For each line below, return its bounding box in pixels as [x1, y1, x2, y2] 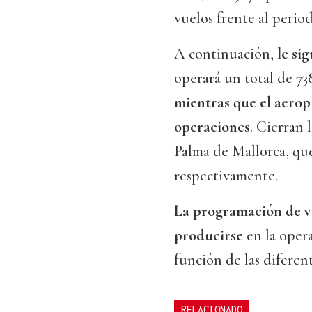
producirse [174, 226, 247, 245]
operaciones [174, 118, 250, 136]
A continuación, [174, 45, 274, 63]
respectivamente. [174, 166, 278, 185]
